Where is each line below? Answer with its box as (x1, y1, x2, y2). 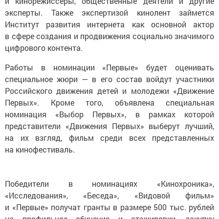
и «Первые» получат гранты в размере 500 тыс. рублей (5, 198, 214, 209)
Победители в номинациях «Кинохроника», (5, 175, 214, 186)
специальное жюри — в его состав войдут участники (5, 70, 214, 81)
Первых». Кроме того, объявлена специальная (5, 94, 214, 105)
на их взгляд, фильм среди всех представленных (5, 129, 214, 140)
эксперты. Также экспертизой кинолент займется (5, 4, 214, 15)
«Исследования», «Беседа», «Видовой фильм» (5, 187, 214, 197)
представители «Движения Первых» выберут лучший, (5, 117, 214, 128)
